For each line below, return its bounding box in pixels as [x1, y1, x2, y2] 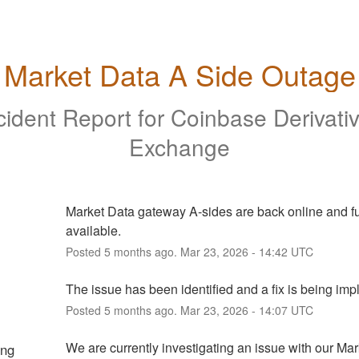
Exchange [129, 130, 230, 163]
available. [65, 220, 121, 240]
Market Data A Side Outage [3, 54, 356, 95]
